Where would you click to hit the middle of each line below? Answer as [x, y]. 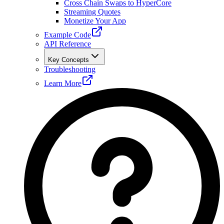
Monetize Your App [95, 20]
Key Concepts [68, 59]
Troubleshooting [70, 69]
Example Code [67, 34]
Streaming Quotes [92, 11]
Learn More [63, 83]
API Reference [67, 43]
